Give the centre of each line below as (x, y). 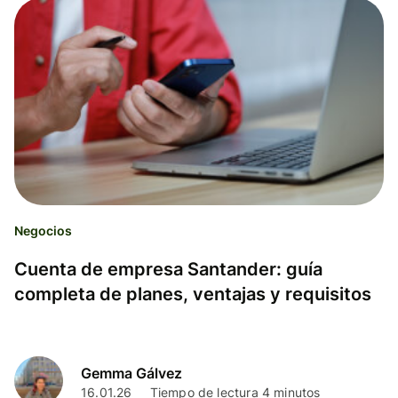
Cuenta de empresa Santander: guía (168, 270)
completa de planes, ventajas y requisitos (193, 295)
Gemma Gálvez (131, 373)
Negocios (43, 231)
